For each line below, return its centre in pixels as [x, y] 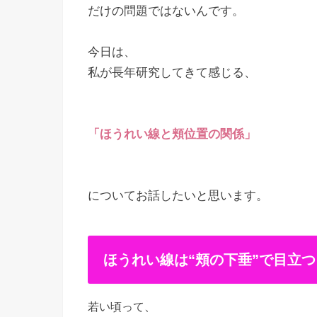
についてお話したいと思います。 [178, 196]
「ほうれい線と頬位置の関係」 [172, 134]
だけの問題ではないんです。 [166, 11]
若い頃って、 [122, 307]
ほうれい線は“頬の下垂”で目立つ [209, 260]
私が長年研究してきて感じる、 [172, 73]
